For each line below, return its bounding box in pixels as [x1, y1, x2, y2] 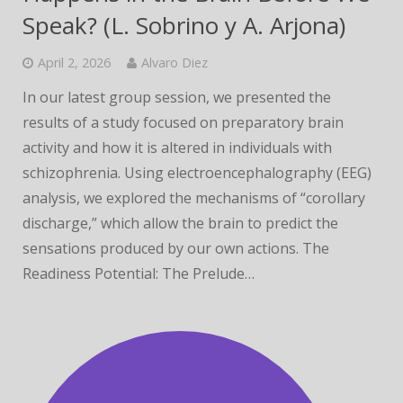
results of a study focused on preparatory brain [22, 112, 344, 132]
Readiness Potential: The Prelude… [22, 264, 255, 283]
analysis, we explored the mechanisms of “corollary [22, 188, 365, 208]
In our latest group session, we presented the [22, 87, 331, 107]
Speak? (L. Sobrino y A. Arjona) [22, 9, 345, 41]
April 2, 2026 [38, 54, 111, 71]
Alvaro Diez [141, 54, 208, 71]
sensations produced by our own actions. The [22, 238, 329, 258]
